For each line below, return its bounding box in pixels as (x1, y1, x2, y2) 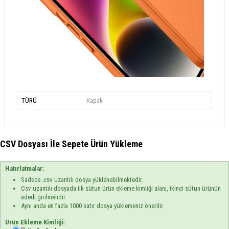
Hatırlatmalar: (5, 165, 44, 173)
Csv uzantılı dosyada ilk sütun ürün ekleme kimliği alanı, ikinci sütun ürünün (21, 185, 221, 193)
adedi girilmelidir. (21, 193, 67, 201)
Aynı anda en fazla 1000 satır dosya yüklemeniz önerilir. (21, 202, 165, 210)
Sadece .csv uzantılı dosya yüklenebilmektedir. (21, 176, 144, 184)
